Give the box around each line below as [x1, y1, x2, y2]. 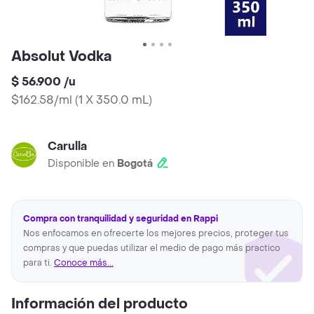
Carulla [48, 139, 87, 154]
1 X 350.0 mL [78, 93, 149, 108]
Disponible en [48, 157, 117, 171]
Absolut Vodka [11, 48, 111, 67]
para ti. [23, 257, 54, 269]
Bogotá [117, 157, 153, 171]
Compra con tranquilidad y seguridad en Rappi [23, 213, 218, 225]
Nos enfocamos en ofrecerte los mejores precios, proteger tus [23, 228, 289, 240]
